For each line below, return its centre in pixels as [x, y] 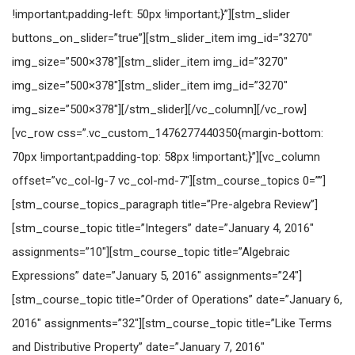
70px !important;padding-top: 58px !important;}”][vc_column [166, 157]
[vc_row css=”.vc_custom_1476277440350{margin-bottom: [168, 133]
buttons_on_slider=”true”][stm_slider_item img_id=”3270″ [162, 38]
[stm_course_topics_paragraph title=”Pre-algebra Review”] [165, 204]
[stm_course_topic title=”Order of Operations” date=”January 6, [177, 300]
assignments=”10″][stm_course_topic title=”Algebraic [151, 252]
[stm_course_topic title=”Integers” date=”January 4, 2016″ [163, 228]
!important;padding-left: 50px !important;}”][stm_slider [151, 14]
